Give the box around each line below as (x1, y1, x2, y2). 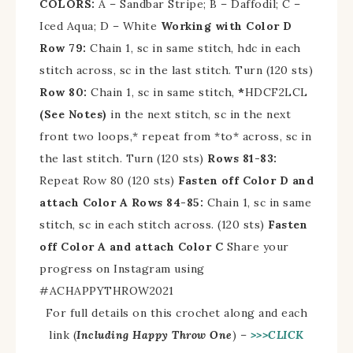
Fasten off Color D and (178, 173, 314, 188)
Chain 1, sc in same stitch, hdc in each (86, 40, 301, 55)
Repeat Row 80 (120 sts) (39, 173, 178, 188)
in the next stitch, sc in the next (106, 106, 291, 121)
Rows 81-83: (207, 150, 277, 165)
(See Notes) (39, 106, 107, 121)
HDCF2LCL (244, 84, 308, 99)
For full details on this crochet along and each (45, 305, 308, 320)
